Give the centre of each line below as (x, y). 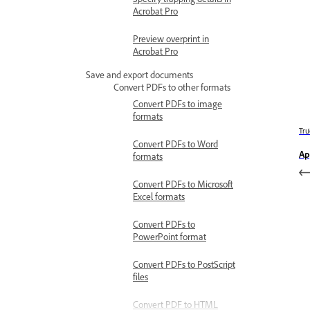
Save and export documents (139, 74)
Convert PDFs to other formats (172, 87)
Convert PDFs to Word (175, 144)
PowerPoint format (170, 236)
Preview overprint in (171, 38)
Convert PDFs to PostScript (184, 264)
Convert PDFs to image (177, 103)
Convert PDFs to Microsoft (183, 184)
